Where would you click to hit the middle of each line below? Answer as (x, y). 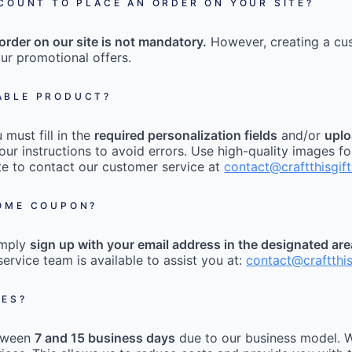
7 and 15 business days (105, 338)
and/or (301, 136)
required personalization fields (186, 136)
